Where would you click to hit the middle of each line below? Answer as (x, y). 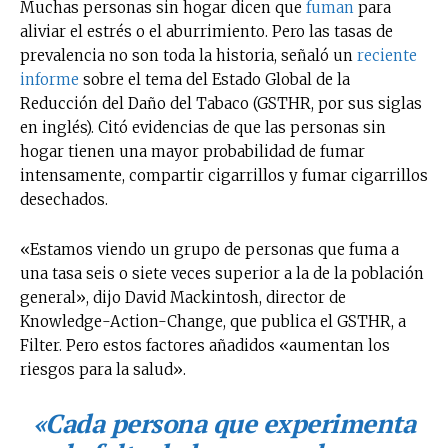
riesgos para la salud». (103, 369)
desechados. (64, 199)
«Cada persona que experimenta (224, 422)
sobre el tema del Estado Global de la (214, 79)
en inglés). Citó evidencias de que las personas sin (203, 127)
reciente (387, 55)
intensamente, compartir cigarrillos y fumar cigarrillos (224, 175)
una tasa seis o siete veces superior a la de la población (222, 273)
